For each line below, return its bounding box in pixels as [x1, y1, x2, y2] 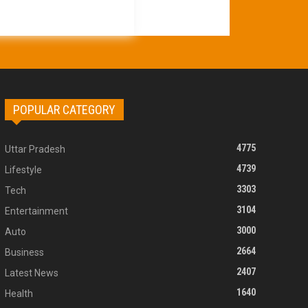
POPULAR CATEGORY [12, 102, 115, 118]
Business [4, 247, 44, 258]
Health [4, 288, 33, 300]
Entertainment [4, 206, 68, 217]
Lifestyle [4, 164, 42, 176]
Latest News [4, 267, 58, 279]
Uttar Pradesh [4, 144, 65, 155]
